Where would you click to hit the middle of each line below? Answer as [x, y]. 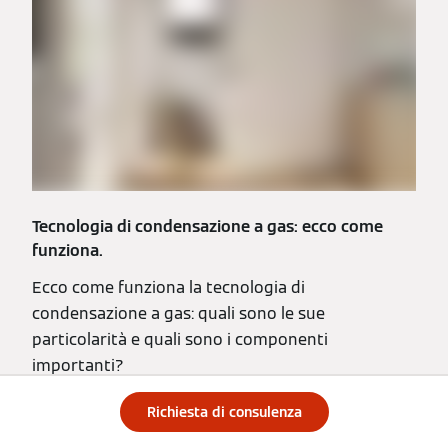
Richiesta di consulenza [224, 412]
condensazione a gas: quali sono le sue [178, 314]
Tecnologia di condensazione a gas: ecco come [207, 227]
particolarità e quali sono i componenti [180, 340]
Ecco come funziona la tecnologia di [168, 288]
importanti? [78, 366]
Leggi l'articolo [87, 404]
